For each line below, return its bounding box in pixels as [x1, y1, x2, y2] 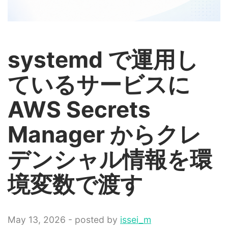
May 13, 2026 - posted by [8, 214, 120, 225]
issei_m [120, 214, 151, 225]
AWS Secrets [8, 96, 151, 123]
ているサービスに [8, 71, 190, 98]
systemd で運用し [8, 46, 198, 73]
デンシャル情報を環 [8, 146, 212, 173]
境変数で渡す [8, 170, 143, 198]
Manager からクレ [8, 121, 202, 148]
